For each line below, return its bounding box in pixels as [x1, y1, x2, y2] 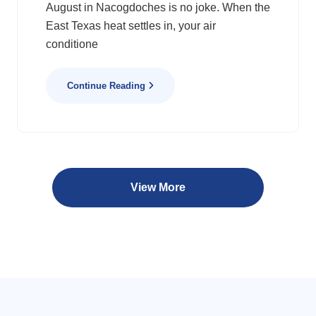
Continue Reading [67, 80, 148, 91]
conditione [46, 38, 98, 50]
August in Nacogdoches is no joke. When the [46, 1, 270, 13]
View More [130, 181, 186, 193]
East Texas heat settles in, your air [46, 20, 216, 32]
